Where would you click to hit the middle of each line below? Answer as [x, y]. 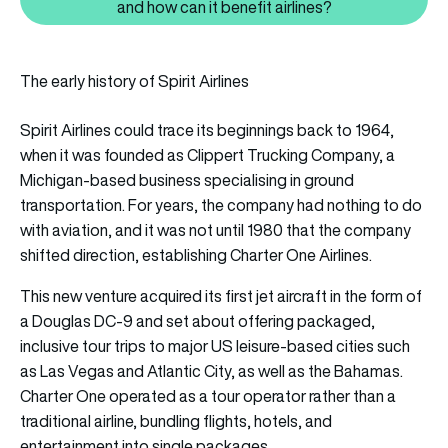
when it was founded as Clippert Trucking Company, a [207, 155]
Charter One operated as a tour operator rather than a [208, 396]
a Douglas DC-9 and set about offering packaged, [197, 321]
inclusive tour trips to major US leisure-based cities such [215, 346]
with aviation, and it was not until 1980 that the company [215, 230]
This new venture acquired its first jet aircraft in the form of [221, 296]
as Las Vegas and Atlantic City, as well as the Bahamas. [211, 371]
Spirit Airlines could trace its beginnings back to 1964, [207, 130]
